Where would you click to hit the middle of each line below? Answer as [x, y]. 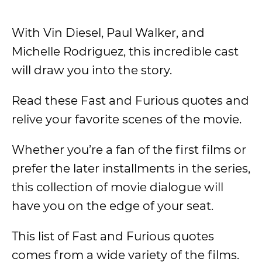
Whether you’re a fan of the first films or [129, 150]
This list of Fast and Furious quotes [113, 236]
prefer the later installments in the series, [131, 168]
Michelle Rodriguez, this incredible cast [125, 51]
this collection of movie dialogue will [118, 187]
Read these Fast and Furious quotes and [130, 101]
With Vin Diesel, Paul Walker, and [108, 33]
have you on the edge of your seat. [113, 206]
